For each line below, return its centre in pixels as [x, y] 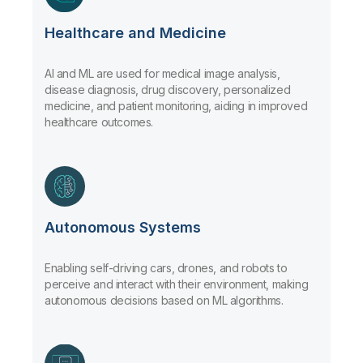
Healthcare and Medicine [135, 32]
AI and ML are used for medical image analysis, [162, 73]
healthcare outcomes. [99, 122]
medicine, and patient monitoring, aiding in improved [176, 105]
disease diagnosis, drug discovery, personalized [168, 89]
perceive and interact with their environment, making [177, 284]
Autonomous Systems [123, 227]
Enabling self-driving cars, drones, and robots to [166, 267]
